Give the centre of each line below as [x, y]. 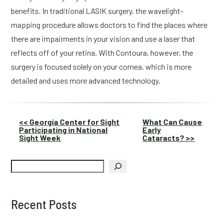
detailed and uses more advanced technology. [86, 81]
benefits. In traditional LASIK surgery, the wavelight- [97, 11]
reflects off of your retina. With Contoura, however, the [102, 53]
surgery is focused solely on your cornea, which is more [102, 67]
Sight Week [40, 138]
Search [24, 163]
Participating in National [63, 130]
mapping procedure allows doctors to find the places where [110, 25]
